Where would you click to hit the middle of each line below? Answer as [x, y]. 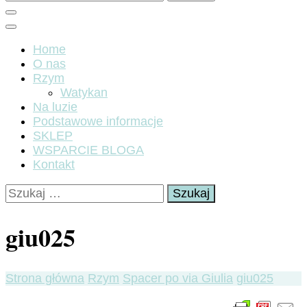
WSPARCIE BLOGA [88, 150]
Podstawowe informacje [98, 121]
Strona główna [45, 279]
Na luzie [55, 107]
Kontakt [54, 164]
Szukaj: [25, 191]
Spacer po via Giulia [178, 279]
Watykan [84, 93]
